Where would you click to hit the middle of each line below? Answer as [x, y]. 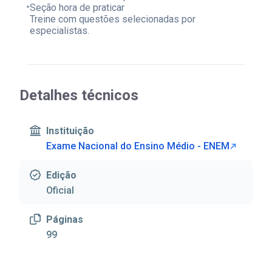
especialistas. [59, 30]
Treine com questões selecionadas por [112, 19]
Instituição [70, 131]
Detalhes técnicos [79, 96]
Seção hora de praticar [77, 7]
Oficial [60, 191]
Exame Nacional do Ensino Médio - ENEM [138, 146]
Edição [62, 175]
